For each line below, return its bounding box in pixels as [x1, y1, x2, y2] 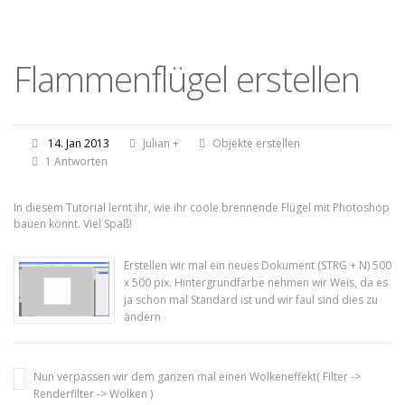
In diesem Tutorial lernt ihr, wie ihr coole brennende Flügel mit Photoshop [14, 200, 390, 215]
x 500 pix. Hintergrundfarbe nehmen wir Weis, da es [124, 275, 388, 290]
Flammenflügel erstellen [14, 55, 360, 102]
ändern [124, 309, 161, 325]
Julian [143, 136, 170, 151]
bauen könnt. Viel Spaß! [14, 216, 132, 231]
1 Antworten [45, 154, 108, 169]
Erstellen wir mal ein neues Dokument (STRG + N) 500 [124, 258, 391, 273]
